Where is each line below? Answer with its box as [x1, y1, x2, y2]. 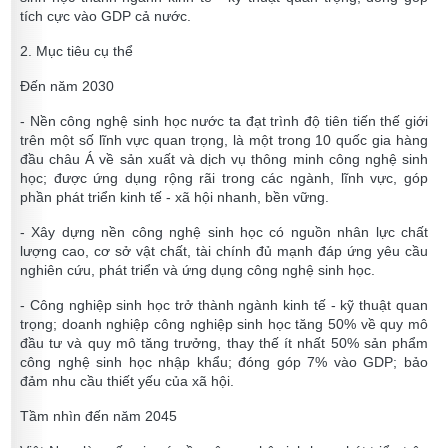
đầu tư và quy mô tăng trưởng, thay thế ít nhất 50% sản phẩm [20, 335, 428, 352]
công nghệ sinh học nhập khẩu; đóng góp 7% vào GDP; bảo [20, 354, 428, 371]
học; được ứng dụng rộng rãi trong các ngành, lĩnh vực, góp [20, 170, 428, 187]
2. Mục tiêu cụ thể [20, 43, 133, 60]
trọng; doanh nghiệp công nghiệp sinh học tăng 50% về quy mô [20, 316, 428, 333]
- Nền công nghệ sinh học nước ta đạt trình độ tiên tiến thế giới [20, 113, 428, 130]
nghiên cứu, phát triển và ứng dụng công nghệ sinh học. [20, 262, 375, 279]
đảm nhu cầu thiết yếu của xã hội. [20, 373, 234, 390]
